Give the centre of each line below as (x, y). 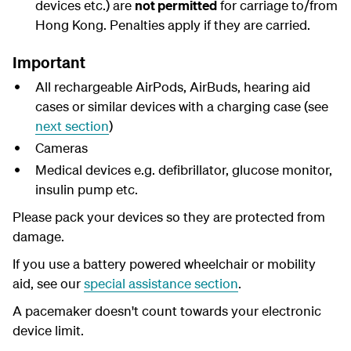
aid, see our (48, 283)
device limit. (50, 330)
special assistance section (161, 283)
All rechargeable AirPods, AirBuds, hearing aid (172, 87)
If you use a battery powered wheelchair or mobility (164, 264)
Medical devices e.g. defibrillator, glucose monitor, (183, 170)
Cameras (61, 148)
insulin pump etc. (86, 189)
